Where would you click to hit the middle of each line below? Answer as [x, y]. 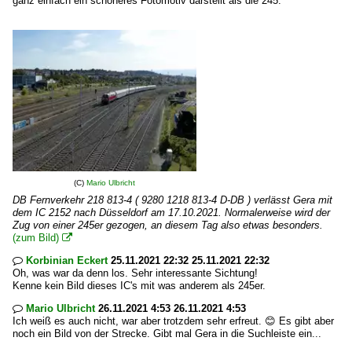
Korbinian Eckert [67, 260]
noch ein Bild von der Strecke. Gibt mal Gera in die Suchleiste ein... [167, 334]
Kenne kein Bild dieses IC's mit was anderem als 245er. [139, 286]
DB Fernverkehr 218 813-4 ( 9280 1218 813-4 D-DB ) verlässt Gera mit [172, 200]
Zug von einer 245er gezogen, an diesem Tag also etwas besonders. [168, 225]
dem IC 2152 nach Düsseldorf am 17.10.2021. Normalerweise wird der [171, 213]
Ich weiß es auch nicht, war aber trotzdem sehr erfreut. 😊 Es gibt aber [173, 321]
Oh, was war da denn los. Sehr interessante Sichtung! [135, 273]
